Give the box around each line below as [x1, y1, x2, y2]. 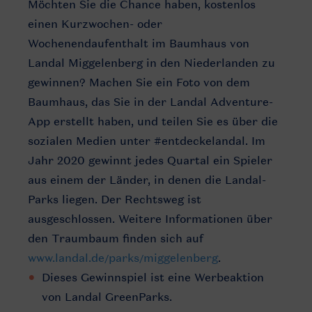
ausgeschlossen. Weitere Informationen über [28, 212, 272, 226]
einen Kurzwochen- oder [28, 17, 162, 31]
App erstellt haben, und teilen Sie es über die [28, 114, 278, 128]
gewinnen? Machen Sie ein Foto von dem [28, 75, 250, 89]
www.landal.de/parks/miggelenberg [28, 251, 218, 265]
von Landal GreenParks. [42, 290, 172, 304]
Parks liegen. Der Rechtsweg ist [28, 192, 201, 206]
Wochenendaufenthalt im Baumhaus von [28, 36, 249, 50]
